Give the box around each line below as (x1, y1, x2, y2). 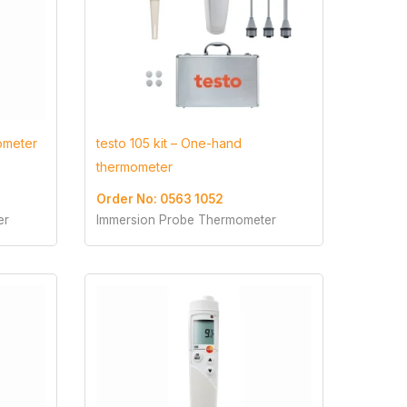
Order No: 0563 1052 (95, 192, 223, 207)
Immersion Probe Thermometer (95, 213, 276, 228)
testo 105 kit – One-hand (95, 135, 242, 152)
